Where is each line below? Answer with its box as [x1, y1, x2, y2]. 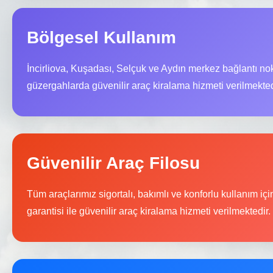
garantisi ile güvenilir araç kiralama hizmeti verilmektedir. [27, 206, 271, 217]
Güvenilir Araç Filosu [27, 154, 200, 173]
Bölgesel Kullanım [27, 28, 176, 48]
